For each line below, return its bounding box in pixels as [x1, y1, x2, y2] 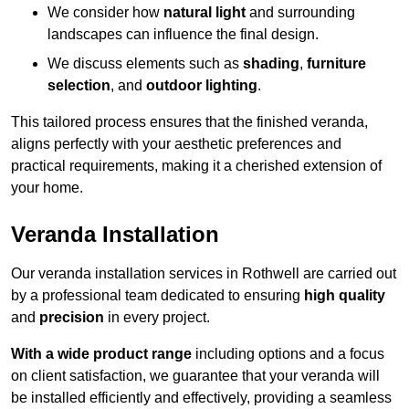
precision [39, 309, 104, 326]
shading [243, 56, 299, 72]
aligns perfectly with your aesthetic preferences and [11, 136, 341, 152]
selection [47, 78, 110, 94]
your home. [11, 180, 83, 196]
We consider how [47, 5, 163, 21]
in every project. [104, 309, 210, 326]
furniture [307, 56, 366, 72]
